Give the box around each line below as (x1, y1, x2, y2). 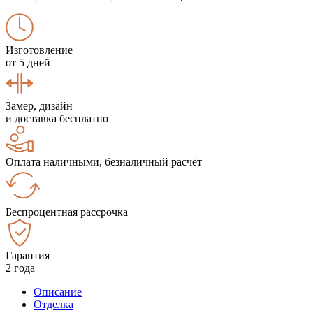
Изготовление (6, 43, 73, 56)
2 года (6, 261, 35, 274)
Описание (34, 285, 82, 298)
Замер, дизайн (6, 99, 73, 112)
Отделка (34, 298, 73, 310)
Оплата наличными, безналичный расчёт (6, 155, 202, 168)
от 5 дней (6, 56, 50, 68)
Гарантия (6, 249, 50, 261)
